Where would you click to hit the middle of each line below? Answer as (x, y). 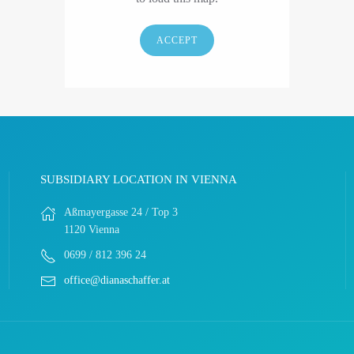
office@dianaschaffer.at (117, 280)
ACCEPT (177, 40)
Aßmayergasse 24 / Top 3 (121, 212)
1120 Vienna (91, 230)
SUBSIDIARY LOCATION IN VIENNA (138, 179)
